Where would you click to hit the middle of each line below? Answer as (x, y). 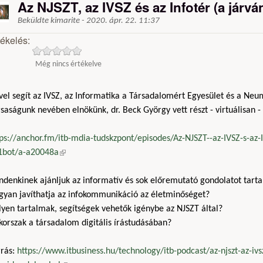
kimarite (65, 21)
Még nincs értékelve (69, 64)
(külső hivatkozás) (92, 153)
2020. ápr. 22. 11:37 (123, 21)
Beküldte (34, 21)
